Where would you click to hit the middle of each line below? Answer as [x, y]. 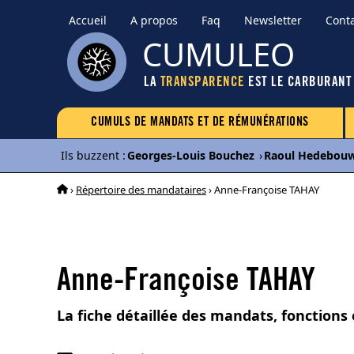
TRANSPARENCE [202, 83]
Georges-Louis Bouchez [191, 155]
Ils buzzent [90, 155]
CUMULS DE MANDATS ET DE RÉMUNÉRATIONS [200, 122]
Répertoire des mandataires [141, 189]
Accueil [88, 20]
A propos [154, 20]
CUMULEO [218, 54]
